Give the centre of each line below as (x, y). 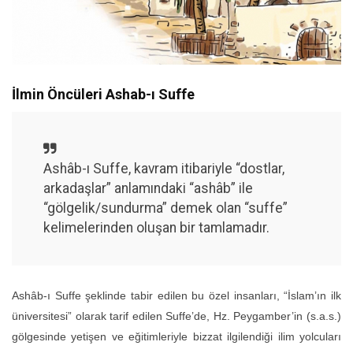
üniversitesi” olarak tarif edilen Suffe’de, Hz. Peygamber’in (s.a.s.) (176, 316)
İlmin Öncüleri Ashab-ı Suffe (103, 94)
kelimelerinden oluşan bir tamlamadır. (156, 227)
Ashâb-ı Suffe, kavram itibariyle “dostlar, (164, 168)
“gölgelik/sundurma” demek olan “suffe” (165, 208)
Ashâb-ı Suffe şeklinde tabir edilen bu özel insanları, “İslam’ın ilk (176, 295)
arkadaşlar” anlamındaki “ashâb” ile (148, 188)
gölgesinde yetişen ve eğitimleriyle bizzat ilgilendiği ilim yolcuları (176, 336)
